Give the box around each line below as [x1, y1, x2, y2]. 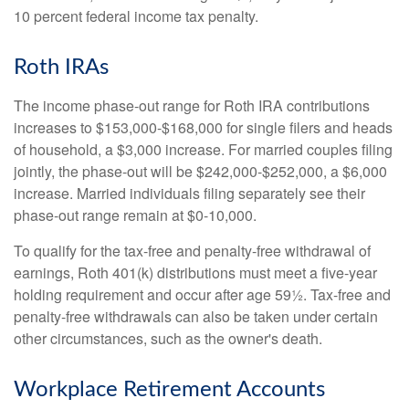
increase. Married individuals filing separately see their [14, 183, 365, 204]
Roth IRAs [14, 57, 109, 79]
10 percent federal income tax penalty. [14, 5, 258, 27]
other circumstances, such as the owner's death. [14, 328, 322, 350]
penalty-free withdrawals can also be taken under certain [14, 306, 378, 328]
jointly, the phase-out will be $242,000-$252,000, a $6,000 [14, 161, 387, 183]
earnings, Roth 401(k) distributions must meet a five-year [14, 262, 377, 284]
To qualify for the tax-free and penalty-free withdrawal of [14, 240, 371, 262]
